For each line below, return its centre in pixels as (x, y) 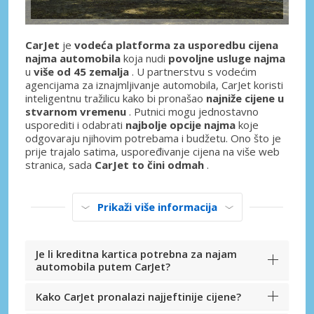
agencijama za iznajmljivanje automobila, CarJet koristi (154, 84)
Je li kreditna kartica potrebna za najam (136, 253)
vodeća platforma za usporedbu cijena (176, 45)
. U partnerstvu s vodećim (193, 71)
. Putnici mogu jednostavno (192, 111)
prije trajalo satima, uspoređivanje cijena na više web (152, 151)
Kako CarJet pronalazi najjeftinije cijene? (138, 296)
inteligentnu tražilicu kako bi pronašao (116, 98)
